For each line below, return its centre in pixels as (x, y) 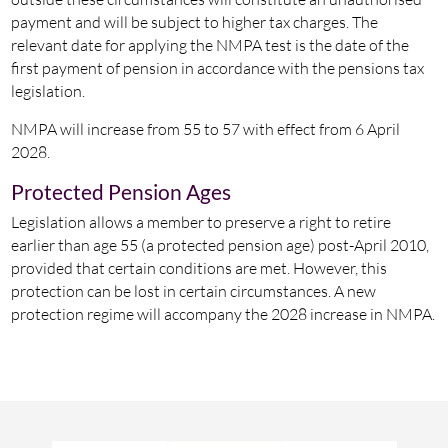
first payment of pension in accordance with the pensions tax (217, 67)
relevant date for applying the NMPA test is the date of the (209, 44)
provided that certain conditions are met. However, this (198, 267)
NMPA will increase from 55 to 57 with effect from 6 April (205, 128)
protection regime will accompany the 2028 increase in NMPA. (222, 313)
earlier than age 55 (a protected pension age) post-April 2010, (219, 244)
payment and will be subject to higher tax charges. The (194, 21)
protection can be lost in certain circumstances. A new (193, 290)
